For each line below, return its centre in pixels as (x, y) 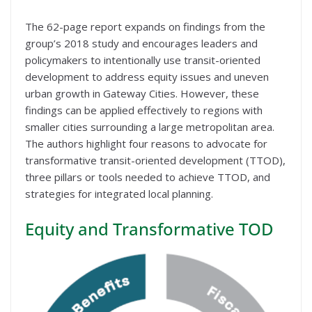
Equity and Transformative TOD (149, 228)
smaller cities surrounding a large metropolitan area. (150, 127)
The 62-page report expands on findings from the (145, 27)
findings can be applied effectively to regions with (144, 110)
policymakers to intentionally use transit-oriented (143, 60)
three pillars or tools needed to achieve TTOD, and (148, 177)
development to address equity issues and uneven (147, 77)
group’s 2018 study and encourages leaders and (141, 44)
